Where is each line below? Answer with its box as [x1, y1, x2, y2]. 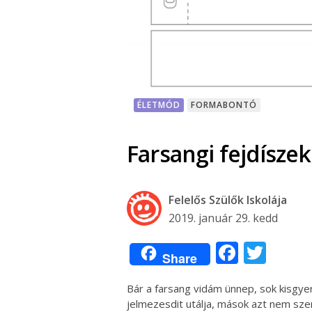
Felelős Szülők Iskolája [169, 192, 287, 208]
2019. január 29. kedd [169, 210, 278, 226]
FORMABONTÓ [191, 99, 257, 111]
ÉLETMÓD [137, 99, 180, 111]
